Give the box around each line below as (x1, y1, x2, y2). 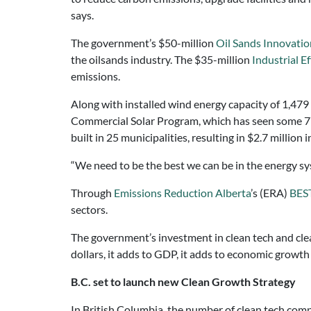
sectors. (71, 203, 108, 216)
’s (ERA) (251, 186, 289, 199)
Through (71, 186, 114, 199)
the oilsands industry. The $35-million (71, 53, 252, 66)
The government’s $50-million (71, 36, 216, 49)
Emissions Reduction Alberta (114, 186, 251, 199)
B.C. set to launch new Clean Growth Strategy (71, 275, 296, 288)
